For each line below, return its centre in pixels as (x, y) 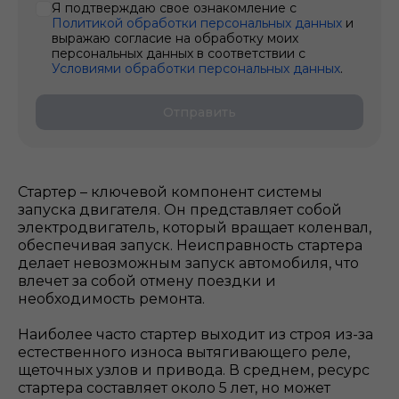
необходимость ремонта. (111, 299)
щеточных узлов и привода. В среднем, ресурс (194, 370)
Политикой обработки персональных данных (197, 23)
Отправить (199, 112)
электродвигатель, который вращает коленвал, (195, 228)
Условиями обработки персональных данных (196, 69)
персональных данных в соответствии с (179, 53)
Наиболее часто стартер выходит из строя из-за (195, 334)
